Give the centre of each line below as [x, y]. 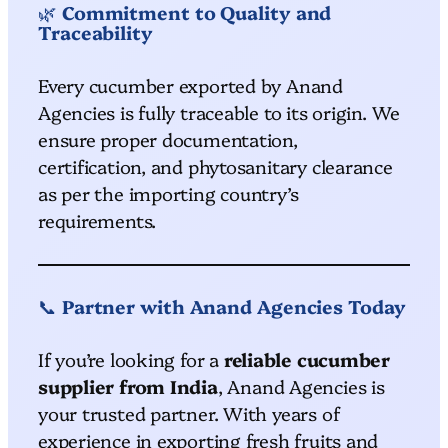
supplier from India [128, 385]
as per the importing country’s [168, 192]
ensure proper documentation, [168, 138]
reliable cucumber [306, 358]
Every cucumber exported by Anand [190, 84]
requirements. [97, 219]
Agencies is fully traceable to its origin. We [219, 111]
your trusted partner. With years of [189, 412]
